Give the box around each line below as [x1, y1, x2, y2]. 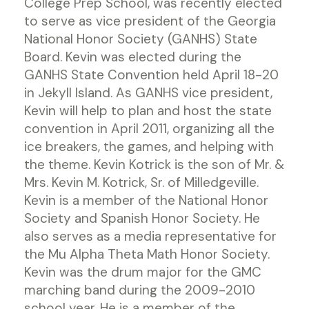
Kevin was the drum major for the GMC [24, 263, 261, 281]
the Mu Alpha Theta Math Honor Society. [24, 246, 270, 263]
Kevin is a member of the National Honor [24, 192, 268, 209]
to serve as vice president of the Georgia [24, 12, 276, 30]
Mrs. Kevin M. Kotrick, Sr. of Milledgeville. [24, 174, 259, 191]
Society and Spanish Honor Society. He [24, 210, 260, 227]
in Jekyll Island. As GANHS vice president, [24, 84, 272, 101]
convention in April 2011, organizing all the [24, 120, 275, 137]
